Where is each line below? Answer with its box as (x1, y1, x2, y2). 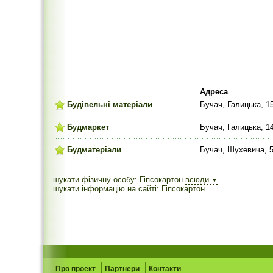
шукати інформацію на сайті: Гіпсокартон (53, 184, 205, 193)
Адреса (200, 87, 228, 96)
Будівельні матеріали (67, 100, 152, 109)
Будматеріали (67, 145, 121, 154)
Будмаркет (67, 122, 109, 132)
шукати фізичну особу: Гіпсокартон (53, 175, 183, 184)
